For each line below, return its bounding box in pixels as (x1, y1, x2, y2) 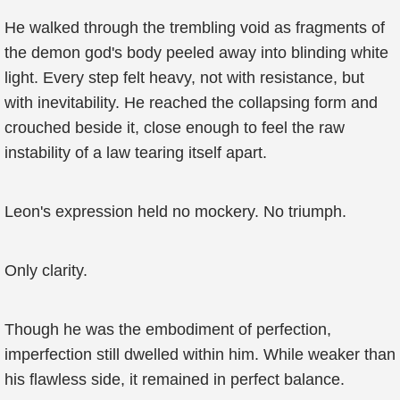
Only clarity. (4, 262, 87, 279)
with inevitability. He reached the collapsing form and (4, 94, 378, 112)
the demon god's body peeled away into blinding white (4, 44, 388, 62)
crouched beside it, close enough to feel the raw (4, 119, 345, 137)
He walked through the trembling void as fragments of (4, 19, 385, 37)
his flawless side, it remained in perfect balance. (4, 371, 345, 388)
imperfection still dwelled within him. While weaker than (4, 346, 396, 363)
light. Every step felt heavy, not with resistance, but (4, 69, 364, 87)
